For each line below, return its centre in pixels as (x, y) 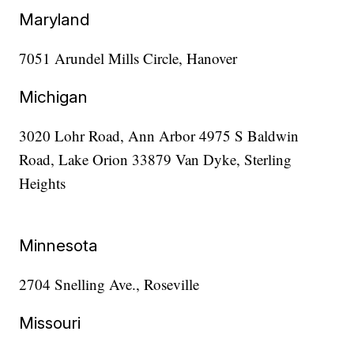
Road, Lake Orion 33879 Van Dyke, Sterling (156, 160)
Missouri (50, 323)
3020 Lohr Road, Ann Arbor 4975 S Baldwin (159, 136)
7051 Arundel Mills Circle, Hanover (128, 58)
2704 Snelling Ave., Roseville (109, 284)
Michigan (54, 97)
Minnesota (59, 246)
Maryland (55, 20)
